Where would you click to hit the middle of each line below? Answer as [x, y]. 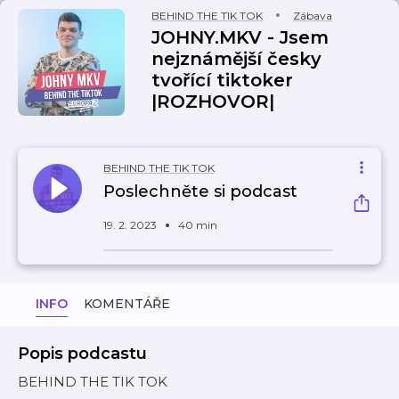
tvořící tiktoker [222, 80]
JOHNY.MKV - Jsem [240, 37]
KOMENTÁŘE [127, 304]
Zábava [313, 16]
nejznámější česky [236, 59]
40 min [198, 225]
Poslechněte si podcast [200, 191]
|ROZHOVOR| [213, 102]
